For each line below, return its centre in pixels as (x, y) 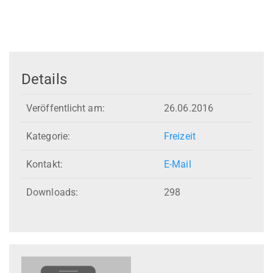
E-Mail (178, 165)
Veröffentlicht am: (66, 108)
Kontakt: (44, 165)
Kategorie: (48, 136)
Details (44, 79)
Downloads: (52, 193)
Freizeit (180, 136)
